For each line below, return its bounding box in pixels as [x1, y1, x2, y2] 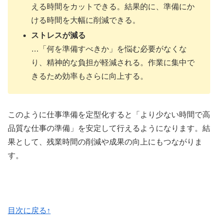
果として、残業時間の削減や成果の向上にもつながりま [8, 137, 202, 146]
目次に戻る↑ [8, 206, 51, 215]
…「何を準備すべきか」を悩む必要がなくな [31, 44, 187, 53]
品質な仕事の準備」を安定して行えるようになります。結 [8, 124, 210, 132]
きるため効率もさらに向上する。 [31, 72, 148, 80]
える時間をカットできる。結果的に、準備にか [31, 2, 195, 11]
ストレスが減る [31, 31, 86, 39]
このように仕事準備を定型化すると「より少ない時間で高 [8, 110, 210, 119]
